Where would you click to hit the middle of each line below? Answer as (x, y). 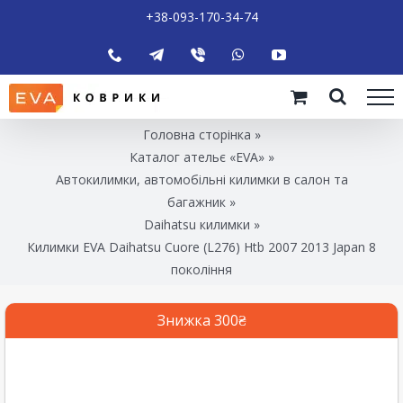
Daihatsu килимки (197, 224)
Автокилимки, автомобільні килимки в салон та (201, 179)
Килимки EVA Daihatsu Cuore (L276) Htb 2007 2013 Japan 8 (201, 246)
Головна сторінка (197, 134)
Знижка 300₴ (201, 320)
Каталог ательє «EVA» (197, 157)
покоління (201, 269)
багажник (197, 201)
